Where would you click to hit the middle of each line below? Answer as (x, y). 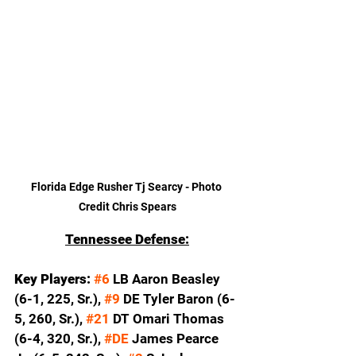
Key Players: (54, 279)
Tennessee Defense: (127, 239)
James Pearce (175, 338)
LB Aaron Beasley (166, 279)
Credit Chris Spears (127, 206)
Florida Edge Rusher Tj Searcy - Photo (127, 186)
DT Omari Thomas (168, 318)
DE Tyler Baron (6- (178, 298)
